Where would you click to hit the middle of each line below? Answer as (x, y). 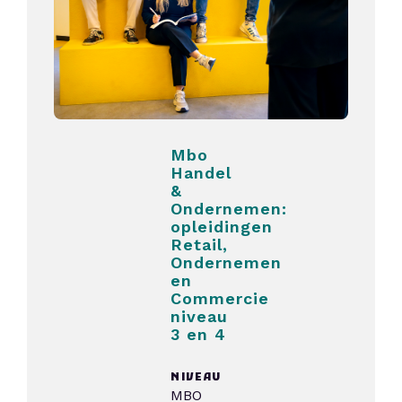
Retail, (200, 245)
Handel (201, 173)
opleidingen (222, 227)
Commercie (220, 298)
